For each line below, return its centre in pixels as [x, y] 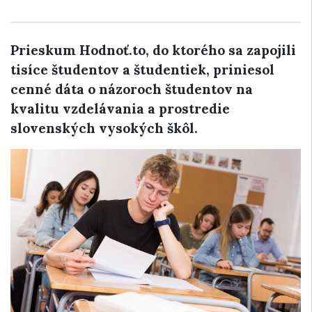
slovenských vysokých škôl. [104, 128]
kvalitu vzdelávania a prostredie [120, 109]
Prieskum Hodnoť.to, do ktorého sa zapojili [153, 50]
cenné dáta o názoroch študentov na [132, 89]
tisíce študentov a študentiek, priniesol [142, 70]
